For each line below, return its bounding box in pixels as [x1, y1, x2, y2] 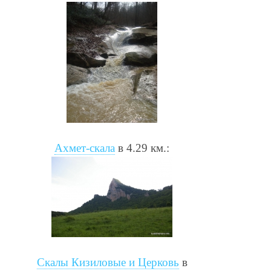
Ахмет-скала [54, 141, 115, 154]
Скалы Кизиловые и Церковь [36, 255, 179, 269]
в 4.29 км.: [115, 141, 169, 154]
